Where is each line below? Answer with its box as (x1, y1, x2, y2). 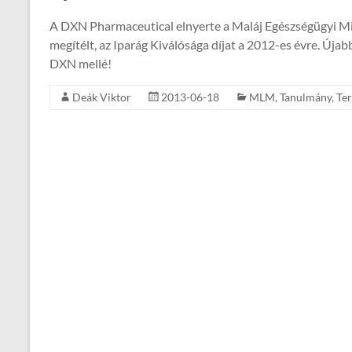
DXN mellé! (49, 56, 112, 71)
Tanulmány (280, 90, 332, 104)
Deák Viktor (72, 90, 131, 104)
